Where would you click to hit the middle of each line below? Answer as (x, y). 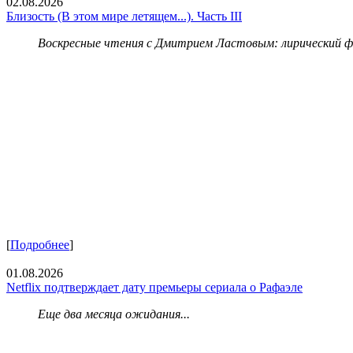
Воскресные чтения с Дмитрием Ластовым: (160, 43)
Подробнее (40, 245)
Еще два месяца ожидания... (114, 314)
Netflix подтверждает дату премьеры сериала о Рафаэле (154, 288)
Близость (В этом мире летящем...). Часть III (124, 17)
